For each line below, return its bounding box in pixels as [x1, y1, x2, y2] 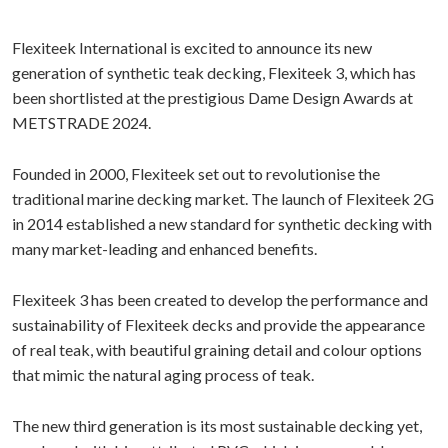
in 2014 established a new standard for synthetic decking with [12, 214, 432, 233]
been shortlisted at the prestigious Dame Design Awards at [12, 88, 413, 107]
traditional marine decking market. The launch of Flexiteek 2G [12, 189, 434, 208]
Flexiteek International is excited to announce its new [12, 38, 372, 57]
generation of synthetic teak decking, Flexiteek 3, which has [12, 63, 416, 82]
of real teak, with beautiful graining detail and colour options [12, 340, 422, 359]
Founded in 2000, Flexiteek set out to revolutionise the [12, 164, 380, 183]
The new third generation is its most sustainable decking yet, [12, 416, 422, 435]
